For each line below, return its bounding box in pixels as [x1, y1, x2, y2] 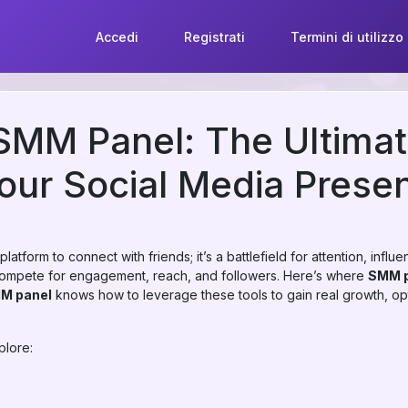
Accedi [95, 28, 138, 45]
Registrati [183, 28, 245, 45]
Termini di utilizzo [290, 28, 403, 45]
